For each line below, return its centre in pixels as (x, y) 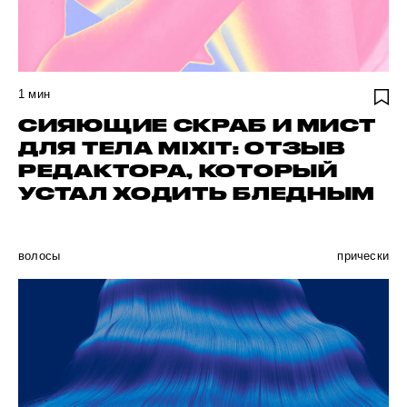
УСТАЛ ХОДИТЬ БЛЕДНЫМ (197, 194)
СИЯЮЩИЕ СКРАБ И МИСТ (198, 125)
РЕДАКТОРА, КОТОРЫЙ (178, 171)
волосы (40, 256)
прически (363, 256)
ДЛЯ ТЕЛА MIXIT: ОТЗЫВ (182, 148)
